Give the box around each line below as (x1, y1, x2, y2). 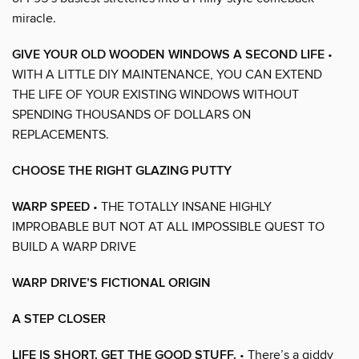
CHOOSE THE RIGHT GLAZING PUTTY (12, 162, 232, 179)
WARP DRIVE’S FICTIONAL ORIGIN (12, 274, 211, 292)
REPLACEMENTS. (12, 126, 109, 143)
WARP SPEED (12, 198, 90, 216)
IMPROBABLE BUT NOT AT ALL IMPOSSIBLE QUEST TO (12, 218, 325, 235)
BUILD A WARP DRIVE (12, 238, 136, 255)
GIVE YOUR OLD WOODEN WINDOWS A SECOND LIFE (12, 46, 325, 63)
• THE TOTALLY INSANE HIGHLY (90, 198, 272, 215)
